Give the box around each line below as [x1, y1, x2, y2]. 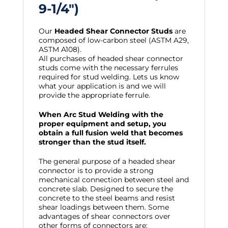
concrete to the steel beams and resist [38, 193, 175, 203]
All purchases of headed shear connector [38, 54, 183, 63]
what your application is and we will [38, 81, 166, 91]
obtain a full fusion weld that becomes [38, 128, 183, 137]
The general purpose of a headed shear [38, 157, 176, 166]
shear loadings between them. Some [38, 203, 169, 212]
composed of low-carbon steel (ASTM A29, [38, 36, 189, 45]
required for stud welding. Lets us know [38, 72, 179, 81]
